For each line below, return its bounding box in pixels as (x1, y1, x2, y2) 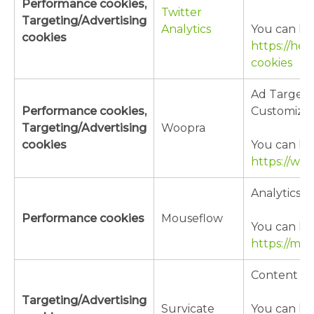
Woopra (161, 121, 205, 135)
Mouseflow (161, 212, 223, 226)
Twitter (161, 6, 202, 20)
